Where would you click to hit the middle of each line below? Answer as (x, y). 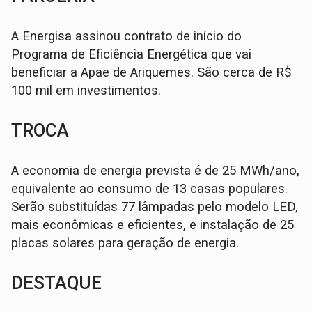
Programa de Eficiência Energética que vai (132, 54)
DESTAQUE (57, 282)
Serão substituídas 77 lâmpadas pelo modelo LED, (155, 206)
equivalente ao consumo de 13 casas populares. (150, 188)
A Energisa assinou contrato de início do (127, 36)
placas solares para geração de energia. (127, 243)
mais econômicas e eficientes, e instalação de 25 (153, 225)
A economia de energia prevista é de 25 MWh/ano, (156, 170)
